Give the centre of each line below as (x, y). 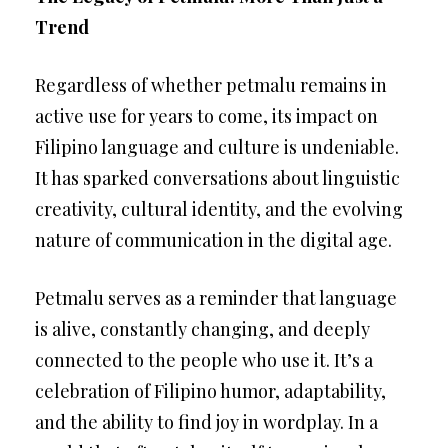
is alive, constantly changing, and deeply (202, 329)
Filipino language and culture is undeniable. (217, 147)
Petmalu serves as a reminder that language (216, 298)
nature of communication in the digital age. (213, 240)
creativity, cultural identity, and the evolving (219, 209)
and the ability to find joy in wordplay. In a (206, 422)
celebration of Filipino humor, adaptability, (210, 391)
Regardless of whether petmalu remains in (211, 85)
